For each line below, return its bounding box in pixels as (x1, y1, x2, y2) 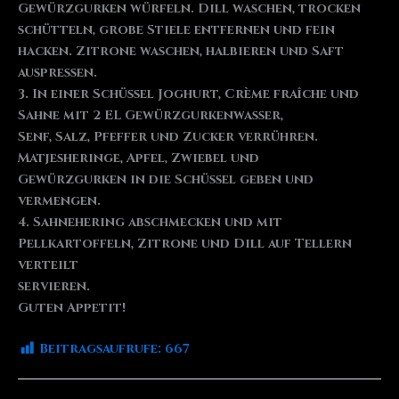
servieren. (18, 278, 90, 296)
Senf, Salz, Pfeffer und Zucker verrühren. (18, 128, 318, 146)
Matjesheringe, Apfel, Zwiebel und (18, 150, 259, 167)
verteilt (18, 256, 78, 274)
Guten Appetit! (18, 299, 126, 317)
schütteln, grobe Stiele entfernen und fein (18, 21, 335, 39)
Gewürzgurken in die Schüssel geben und (18, 171, 313, 189)
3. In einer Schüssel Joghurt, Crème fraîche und (18, 85, 359, 103)
